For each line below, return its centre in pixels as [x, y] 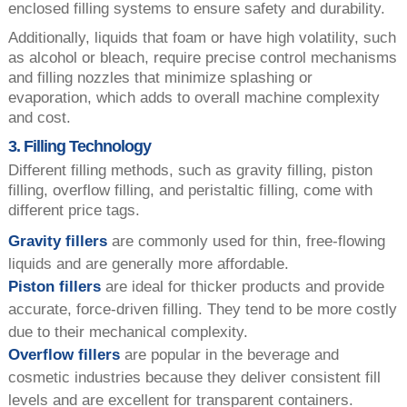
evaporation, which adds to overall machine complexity [194, 97]
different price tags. [74, 210]
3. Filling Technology [79, 146]
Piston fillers [54, 286]
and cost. [39, 117]
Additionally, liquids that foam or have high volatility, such [202, 37]
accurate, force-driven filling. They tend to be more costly [202, 309]
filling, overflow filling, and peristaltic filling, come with [190, 190]
